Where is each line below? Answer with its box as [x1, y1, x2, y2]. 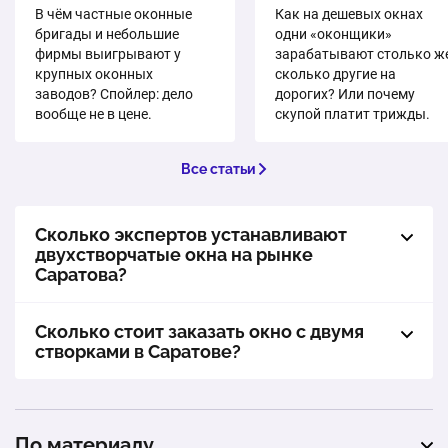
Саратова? [35, 264, 127, 285]
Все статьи [180, 161, 256, 177]
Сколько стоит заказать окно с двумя [35, 321, 364, 342]
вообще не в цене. [35, 106, 152, 122]
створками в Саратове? [35, 341, 241, 362]
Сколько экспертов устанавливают [35, 224, 347, 245]
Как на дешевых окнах [275, 6, 423, 22]
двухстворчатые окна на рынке [35, 244, 313, 265]
